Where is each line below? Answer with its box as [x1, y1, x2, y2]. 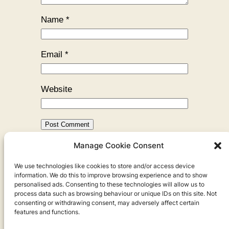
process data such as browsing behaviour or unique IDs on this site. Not [14, 190, 217, 197]
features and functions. [14, 208, 80, 216]
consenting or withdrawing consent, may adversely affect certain [14, 199, 199, 207]
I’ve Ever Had [40, 170, 95, 181]
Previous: [54, 157, 95, 168]
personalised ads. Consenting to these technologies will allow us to [14, 180, 204, 188]
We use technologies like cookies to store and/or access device [14, 162, 195, 170]
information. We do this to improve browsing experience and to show [14, 171, 208, 179]
